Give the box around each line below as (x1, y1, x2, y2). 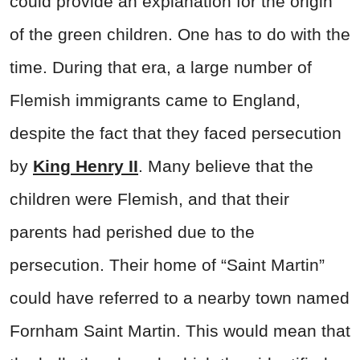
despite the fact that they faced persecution (10, 123, 342, 142)
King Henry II (33, 156, 138, 175)
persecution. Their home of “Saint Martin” (10, 255, 325, 274)
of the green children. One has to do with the (10, 24, 350, 43)
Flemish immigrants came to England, (10, 90, 301, 109)
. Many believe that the (138, 156, 313, 175)
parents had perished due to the (10, 222, 255, 241)
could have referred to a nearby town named (10, 288, 350, 307)
